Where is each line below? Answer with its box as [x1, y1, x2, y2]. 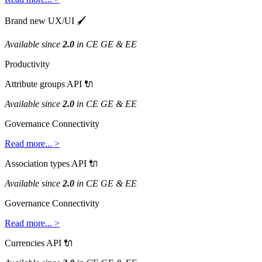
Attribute [5, 78, 37, 89]
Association [5, 158, 48, 168]
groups [40, 78, 65, 89]
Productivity [5, 58, 50, 69]
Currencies [5, 237, 44, 248]
